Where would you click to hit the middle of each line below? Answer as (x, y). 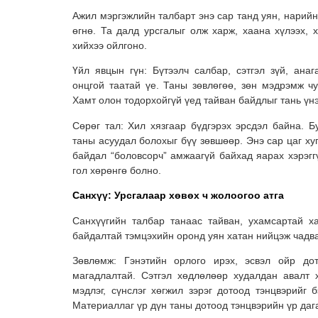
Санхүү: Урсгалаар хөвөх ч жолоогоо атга (178, 196)
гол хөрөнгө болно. (117, 170)
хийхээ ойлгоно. (110, 45)
